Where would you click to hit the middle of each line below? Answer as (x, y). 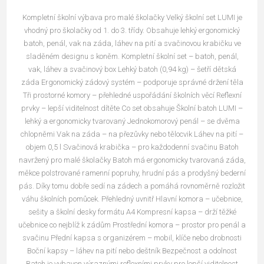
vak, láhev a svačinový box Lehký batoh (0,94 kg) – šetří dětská (132, 70)
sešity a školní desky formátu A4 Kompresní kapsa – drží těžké (132, 212)
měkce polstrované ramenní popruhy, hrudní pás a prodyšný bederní (132, 173)
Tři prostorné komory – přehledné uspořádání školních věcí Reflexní (132, 95)
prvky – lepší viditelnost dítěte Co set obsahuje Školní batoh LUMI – (132, 108)
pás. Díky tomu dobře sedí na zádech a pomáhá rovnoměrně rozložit (132, 186)
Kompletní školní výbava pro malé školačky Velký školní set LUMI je (132, 18)
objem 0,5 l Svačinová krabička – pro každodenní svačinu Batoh (132, 147)
